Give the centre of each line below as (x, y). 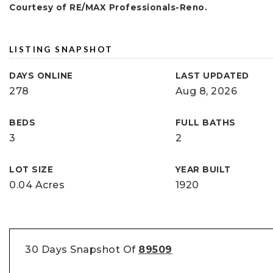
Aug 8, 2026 (206, 91)
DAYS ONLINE (41, 76)
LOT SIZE (31, 169)
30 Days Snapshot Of (82, 250)
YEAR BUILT (203, 169)
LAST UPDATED (212, 76)
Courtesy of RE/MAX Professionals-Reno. (108, 7)
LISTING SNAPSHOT (61, 49)
